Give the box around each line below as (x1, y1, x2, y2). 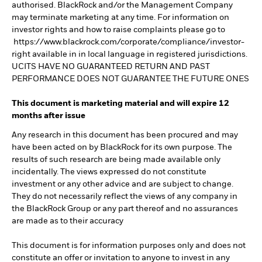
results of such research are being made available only (12, 156, 220, 164)
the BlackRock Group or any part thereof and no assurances (12, 205, 238, 213)
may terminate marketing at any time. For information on (12, 13, 229, 22)
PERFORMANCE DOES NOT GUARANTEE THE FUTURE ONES (12, 75, 249, 84)
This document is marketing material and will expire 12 (12, 99, 229, 108)
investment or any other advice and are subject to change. (12, 180, 233, 189)
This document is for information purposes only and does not (12, 242, 246, 250)
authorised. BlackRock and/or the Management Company (12, 1, 233, 10)
